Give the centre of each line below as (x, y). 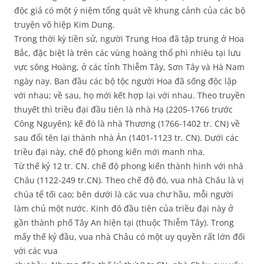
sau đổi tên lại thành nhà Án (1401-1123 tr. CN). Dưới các (126, 138)
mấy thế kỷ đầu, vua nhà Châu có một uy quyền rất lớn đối (130, 237)
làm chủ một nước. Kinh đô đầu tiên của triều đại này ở (124, 209)
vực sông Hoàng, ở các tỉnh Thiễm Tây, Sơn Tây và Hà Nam (129, 67)
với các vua (36, 251)
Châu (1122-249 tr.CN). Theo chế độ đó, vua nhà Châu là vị (129, 180)
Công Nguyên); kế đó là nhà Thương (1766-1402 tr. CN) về (127, 124)
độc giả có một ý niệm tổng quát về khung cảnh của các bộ (130, 11)
